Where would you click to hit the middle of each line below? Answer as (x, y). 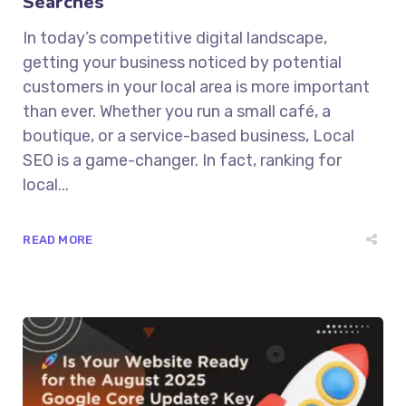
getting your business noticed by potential (183, 62)
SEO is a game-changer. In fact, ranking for (183, 160)
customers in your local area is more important (197, 87)
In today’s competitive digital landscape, (175, 38)
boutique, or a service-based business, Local (189, 135)
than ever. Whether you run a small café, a (177, 111)
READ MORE (58, 239)
